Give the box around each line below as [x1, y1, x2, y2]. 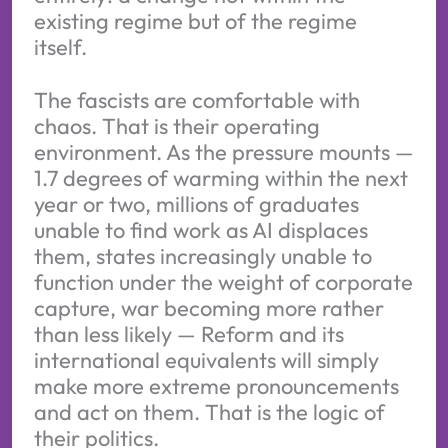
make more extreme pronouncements [33, 372, 399, 401]
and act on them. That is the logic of [33, 398, 385, 427]
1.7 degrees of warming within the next [33, 164, 408, 193]
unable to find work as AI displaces [33, 216, 368, 245]
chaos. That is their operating [33, 112, 320, 141]
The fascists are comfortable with [33, 86, 360, 115]
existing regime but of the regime [33, 7, 357, 36]
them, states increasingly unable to [33, 242, 372, 271]
